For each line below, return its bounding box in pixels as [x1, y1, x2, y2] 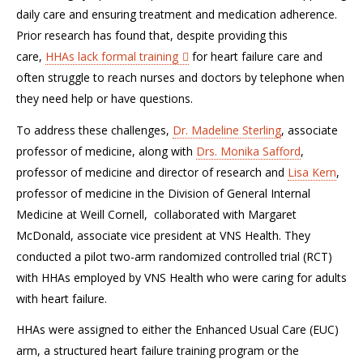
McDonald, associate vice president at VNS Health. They [16, 227, 310, 243]
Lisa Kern [288, 164, 336, 180]
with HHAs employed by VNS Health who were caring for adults [16, 269, 347, 285]
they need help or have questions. [16, 91, 196, 106]
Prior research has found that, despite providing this [16, 28, 288, 43]
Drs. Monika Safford [196, 143, 301, 159]
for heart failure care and [189, 49, 322, 64]
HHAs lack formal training [45, 49, 178, 64]
